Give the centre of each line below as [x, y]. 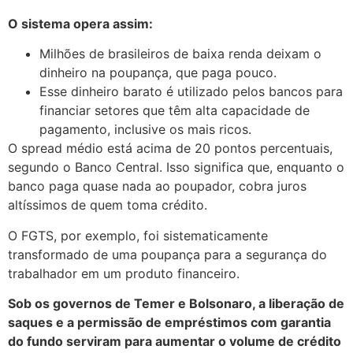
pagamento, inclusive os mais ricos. [145, 130]
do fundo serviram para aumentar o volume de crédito [175, 342]
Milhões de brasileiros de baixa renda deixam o [180, 54]
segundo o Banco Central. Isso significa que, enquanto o [176, 167]
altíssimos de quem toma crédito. [108, 205]
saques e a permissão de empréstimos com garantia [169, 323]
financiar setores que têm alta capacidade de [175, 111]
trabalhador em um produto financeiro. [124, 273]
